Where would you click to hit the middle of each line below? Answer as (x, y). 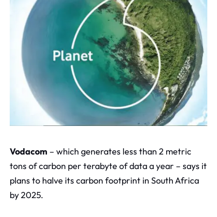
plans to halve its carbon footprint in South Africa (104, 180)
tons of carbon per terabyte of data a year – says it (108, 166)
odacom (31, 151)
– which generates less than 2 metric (119, 151)
